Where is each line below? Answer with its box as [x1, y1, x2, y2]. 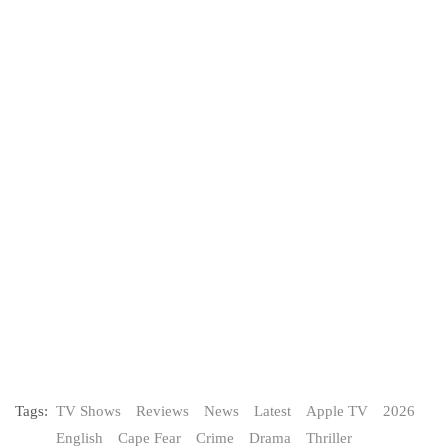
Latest [254, 402, 291, 419]
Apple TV [306, 402, 368, 419]
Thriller [306, 429, 352, 446]
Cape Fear [118, 429, 181, 446]
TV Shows [56, 402, 121, 419]
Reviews [136, 402, 189, 419]
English [56, 429, 103, 446]
